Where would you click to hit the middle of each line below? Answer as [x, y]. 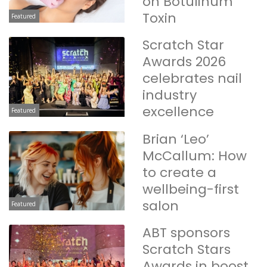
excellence [178, 112]
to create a [179, 172]
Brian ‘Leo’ [176, 139]
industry [170, 95]
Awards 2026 [184, 62]
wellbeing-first [191, 189]
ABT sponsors [186, 233]
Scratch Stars [187, 250]
